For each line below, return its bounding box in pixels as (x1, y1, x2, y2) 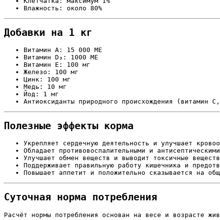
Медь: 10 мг (24, 82, 67, 90)
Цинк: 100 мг (24, 75, 71, 83)
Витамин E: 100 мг (24, 60, 90, 68)
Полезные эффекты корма (4, 120, 134, 132)
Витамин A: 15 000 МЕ (24, 46, 102, 54)
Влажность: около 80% (24, 4, 102, 12)
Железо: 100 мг (24, 68, 79, 76)
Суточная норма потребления (4, 192, 157, 203)
